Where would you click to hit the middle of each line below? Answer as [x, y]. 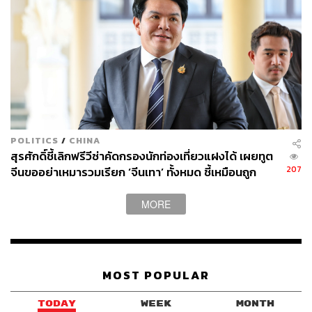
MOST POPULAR [156, 276]
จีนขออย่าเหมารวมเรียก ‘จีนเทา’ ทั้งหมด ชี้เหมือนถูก [133, 172]
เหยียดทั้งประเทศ [52, 188]
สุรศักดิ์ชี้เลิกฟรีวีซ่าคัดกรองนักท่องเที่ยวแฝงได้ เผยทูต [142, 156]
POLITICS [34, 140]
